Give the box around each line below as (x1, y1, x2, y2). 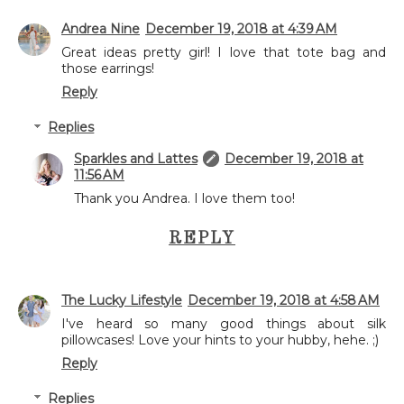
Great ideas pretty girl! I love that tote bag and (61, 44, 386, 61)
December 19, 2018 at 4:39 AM (145, 21, 337, 38)
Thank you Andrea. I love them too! (74, 189, 295, 207)
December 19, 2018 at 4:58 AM (188, 291, 380, 308)
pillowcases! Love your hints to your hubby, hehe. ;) (61, 331, 379, 348)
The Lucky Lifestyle (61, 291, 182, 308)
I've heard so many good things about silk (61, 315, 386, 332)
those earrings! (61, 60, 154, 78)
